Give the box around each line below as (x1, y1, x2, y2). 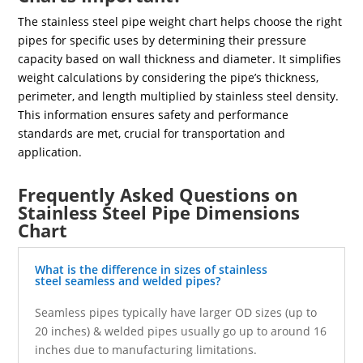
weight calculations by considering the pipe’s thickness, (18, 69, 319, 85)
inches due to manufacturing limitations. (35, 341, 258, 357)
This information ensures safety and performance (18, 106, 289, 122)
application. (18, 143, 83, 160)
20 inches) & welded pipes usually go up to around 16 (35, 322, 327, 339)
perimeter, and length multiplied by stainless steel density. (18, 88, 340, 104)
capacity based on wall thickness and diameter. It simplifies (18, 50, 342, 66)
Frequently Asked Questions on (18, 181, 298, 207)
